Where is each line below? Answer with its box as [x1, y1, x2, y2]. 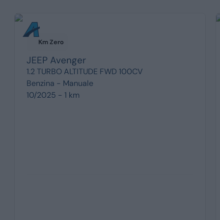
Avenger [50, 54, 86, 66]
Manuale [62, 78, 93, 88]
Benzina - [26, 78, 63, 88]
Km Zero [38, 37, 64, 46]
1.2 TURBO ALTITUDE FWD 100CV [26, 66, 143, 77]
